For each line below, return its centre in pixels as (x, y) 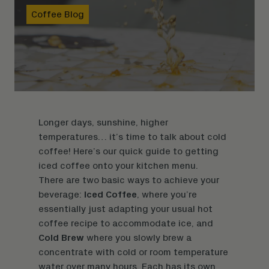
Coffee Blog (58, 14)
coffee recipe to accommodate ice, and (126, 223)
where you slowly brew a (138, 237)
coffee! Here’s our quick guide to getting (128, 151)
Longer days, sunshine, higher (103, 122)
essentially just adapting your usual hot (125, 209)
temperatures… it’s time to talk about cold (132, 137)
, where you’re (167, 194)
